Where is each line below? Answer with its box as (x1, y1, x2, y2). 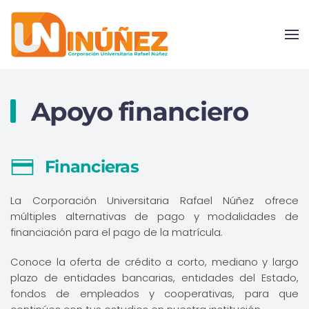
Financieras (45, 157, 139, 177)
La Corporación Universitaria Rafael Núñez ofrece (10, 193, 299, 208)
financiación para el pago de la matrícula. (10, 225, 223, 239)
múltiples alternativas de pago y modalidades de (10, 209, 299, 223)
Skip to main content (31, 31, 137, 46)
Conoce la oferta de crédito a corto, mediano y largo (10, 255, 299, 269)
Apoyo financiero (24, 96, 249, 127)
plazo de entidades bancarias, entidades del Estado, (10, 270, 299, 285)
